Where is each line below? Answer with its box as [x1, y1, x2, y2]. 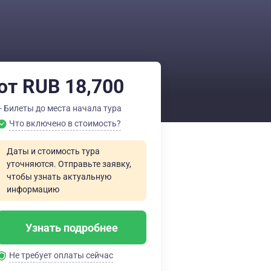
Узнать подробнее [25, 221, 118, 234]
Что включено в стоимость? [9, 119, 121, 128]
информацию [7, 184, 59, 194]
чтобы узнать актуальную [7, 172, 111, 181]
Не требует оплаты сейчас [9, 250, 113, 260]
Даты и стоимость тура [7, 146, 100, 156]
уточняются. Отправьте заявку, [7, 159, 131, 169]
